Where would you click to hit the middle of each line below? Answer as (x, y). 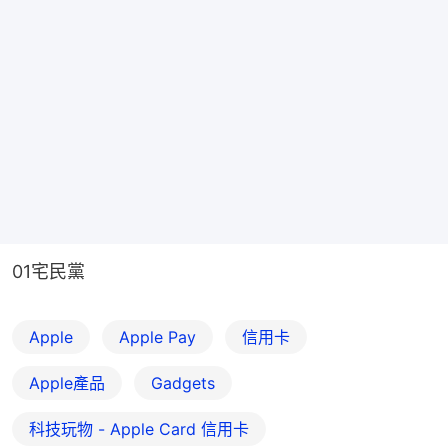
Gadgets (183, 382)
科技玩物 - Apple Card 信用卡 (139, 428)
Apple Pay (157, 336)
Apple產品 (67, 382)
